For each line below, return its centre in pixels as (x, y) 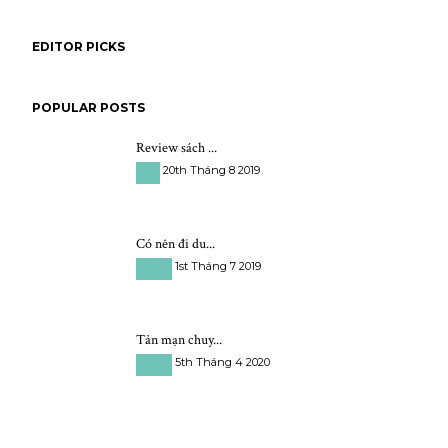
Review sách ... (176, 148)
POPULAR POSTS (88, 107)
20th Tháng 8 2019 (211, 170)
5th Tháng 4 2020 (222, 362)
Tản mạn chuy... (179, 340)
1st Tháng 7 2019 (218, 266)
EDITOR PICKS (78, 46)
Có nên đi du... (175, 244)
